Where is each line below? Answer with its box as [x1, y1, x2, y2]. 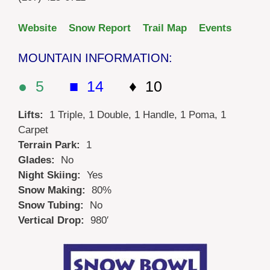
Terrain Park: [18, 139, 86, 151]
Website [18, 22, 57, 34]
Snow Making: [18, 184, 92, 196]
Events [199, 22, 231, 34]
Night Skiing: [18, 169, 87, 181]
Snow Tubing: [18, 199, 90, 212]
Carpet [18, 124, 48, 136]
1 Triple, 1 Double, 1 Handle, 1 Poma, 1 [49, 109, 226, 121]
